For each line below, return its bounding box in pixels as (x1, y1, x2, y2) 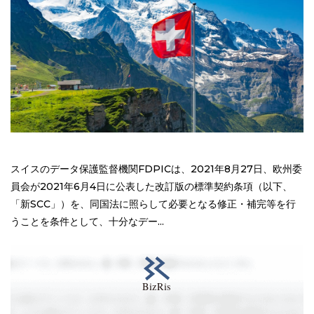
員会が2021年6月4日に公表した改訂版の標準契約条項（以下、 (11, 179, 292, 193)
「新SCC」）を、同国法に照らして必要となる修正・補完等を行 (11, 197, 296, 210)
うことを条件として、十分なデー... (11, 214, 164, 228)
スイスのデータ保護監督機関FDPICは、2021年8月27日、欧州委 (11, 162, 302, 175)
